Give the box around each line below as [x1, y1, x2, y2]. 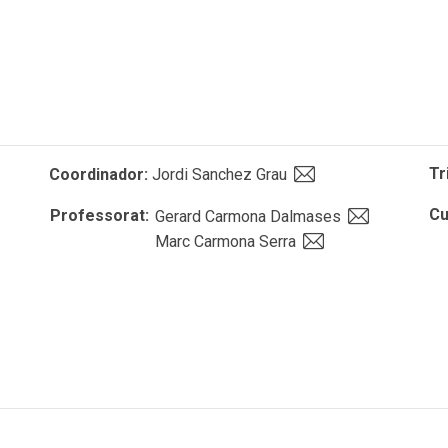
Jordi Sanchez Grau [148, 165, 291, 184]
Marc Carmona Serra [155, 232, 300, 251]
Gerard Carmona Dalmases [155, 207, 345, 226]
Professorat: [50, 206, 153, 225]
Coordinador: [49, 165, 148, 184]
